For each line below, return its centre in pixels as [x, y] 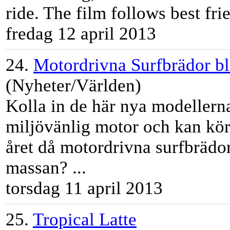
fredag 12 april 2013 [81, 34]
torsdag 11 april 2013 [84, 188]
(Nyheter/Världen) [73, 86]
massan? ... [46, 168]
